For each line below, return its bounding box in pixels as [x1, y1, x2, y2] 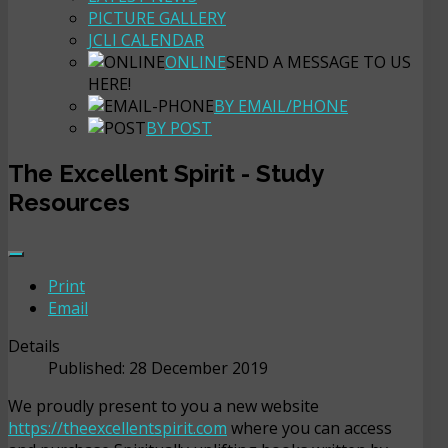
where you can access [227, 416, 392, 439]
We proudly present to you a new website [8, 394, 319, 417]
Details [8, 334, 60, 357]
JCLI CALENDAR [88, 28, 204, 51]
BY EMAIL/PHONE [214, 94, 348, 117]
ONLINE [165, 50, 226, 73]
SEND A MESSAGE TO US [226, 50, 411, 73]
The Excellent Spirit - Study [8, 158, 323, 188]
